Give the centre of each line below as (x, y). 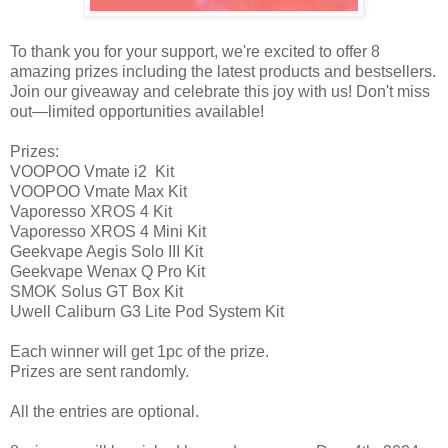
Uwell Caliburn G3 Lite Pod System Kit (149, 312)
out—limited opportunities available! (137, 112)
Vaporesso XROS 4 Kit (91, 212)
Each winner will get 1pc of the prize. (139, 352)
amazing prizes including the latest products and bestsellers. (223, 72)
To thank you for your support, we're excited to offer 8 (195, 52)
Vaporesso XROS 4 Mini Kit (108, 232)
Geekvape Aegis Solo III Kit (106, 252)
